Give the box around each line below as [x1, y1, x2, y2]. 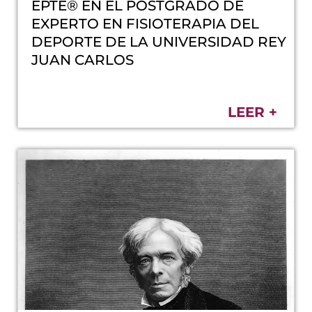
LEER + [228, 103, 277, 120]
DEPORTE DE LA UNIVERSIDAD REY [31, 33, 287, 50]
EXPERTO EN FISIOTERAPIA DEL [31, 15, 260, 32]
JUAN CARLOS [31, 51, 134, 68]
